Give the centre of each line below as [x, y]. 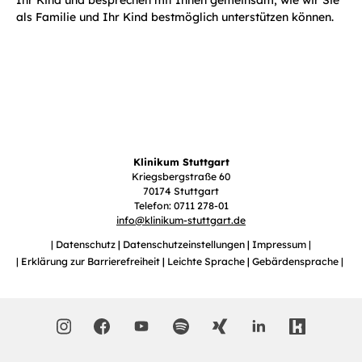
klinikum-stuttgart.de [195, 220]
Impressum [280, 244]
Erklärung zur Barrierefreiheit [92, 261]
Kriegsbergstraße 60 [181, 177]
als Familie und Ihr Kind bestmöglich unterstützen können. [175, 17]
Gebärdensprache [297, 261]
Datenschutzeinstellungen [185, 244]
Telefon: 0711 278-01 [181, 206]
